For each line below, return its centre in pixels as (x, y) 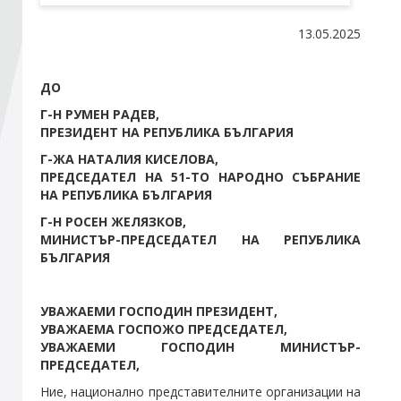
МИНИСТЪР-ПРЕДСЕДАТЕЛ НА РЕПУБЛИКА (200, 240)
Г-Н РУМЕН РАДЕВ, (100, 115)
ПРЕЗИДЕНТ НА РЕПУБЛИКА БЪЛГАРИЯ (167, 132)
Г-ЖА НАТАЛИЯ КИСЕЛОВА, (129, 159)
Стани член (63, 46)
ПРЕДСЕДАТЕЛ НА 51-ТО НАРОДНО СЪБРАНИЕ (200, 177)
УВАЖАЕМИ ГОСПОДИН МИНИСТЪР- (200, 347)
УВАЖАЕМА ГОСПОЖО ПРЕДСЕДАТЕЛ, (164, 329)
